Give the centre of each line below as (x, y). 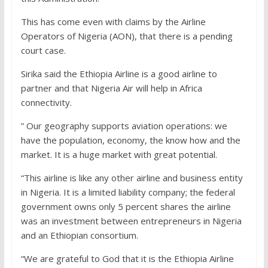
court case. (43, 51)
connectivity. (46, 103)
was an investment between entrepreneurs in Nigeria (131, 221)
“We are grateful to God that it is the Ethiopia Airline (127, 259)
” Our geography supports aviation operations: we (124, 126)
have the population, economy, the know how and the (130, 140)
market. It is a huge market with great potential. (119, 155)
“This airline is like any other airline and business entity (132, 178)
